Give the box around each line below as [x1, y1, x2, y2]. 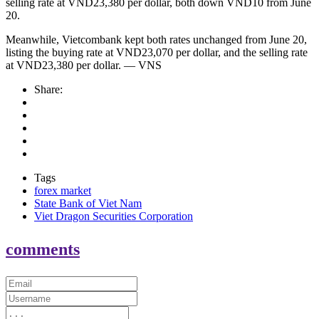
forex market [34, 184, 91, 197]
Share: [34, 83, 63, 95]
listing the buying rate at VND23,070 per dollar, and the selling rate [6, 46, 308, 58]
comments [6, 239, 80, 258]
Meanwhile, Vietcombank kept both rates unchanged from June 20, [6, 33, 307, 46]
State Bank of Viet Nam [34, 197, 142, 209]
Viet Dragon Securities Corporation [34, 209, 193, 222]
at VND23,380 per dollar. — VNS [6, 58, 162, 71]
